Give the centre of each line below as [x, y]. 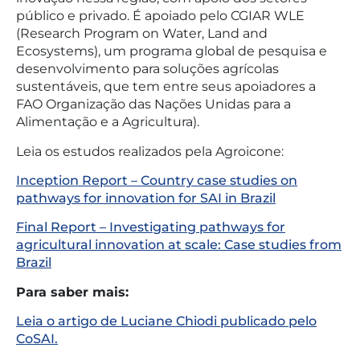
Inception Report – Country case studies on [157, 180]
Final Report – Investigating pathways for [151, 227]
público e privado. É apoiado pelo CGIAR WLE [160, 16]
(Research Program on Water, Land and [142, 34]
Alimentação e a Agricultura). [108, 122]
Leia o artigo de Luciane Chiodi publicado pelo [166, 321]
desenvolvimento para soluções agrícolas [147, 69]
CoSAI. [37, 339]
